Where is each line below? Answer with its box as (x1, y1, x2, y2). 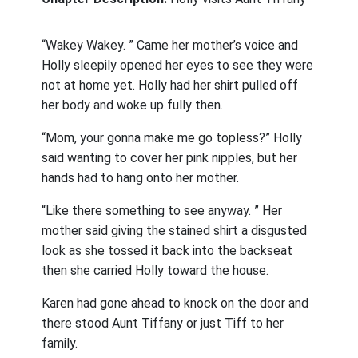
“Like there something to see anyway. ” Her (42, 203, 283, 218)
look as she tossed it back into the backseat (42, 243, 293, 258)
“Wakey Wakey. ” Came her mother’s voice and (42, 38, 299, 53)
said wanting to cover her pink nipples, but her (42, 150, 298, 165)
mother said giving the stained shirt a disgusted (42, 223, 308, 238)
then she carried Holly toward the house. (42, 263, 269, 278)
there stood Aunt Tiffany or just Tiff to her (42, 316, 284, 331)
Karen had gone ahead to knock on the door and (42, 296, 309, 311)
